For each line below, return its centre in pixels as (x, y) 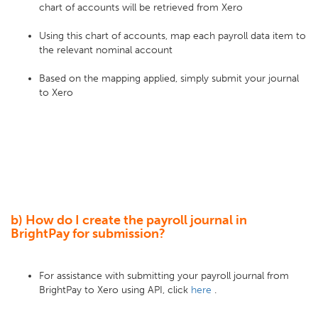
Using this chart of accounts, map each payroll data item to (172, 36)
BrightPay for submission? (88, 234)
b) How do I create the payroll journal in (129, 220)
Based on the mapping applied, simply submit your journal (169, 78)
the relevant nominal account (106, 50)
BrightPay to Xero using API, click (115, 290)
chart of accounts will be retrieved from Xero (141, 7)
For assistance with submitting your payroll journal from (164, 276)
